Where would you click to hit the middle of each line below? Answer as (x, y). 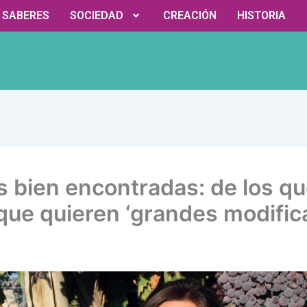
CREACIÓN (189, 15)
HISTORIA (261, 15)
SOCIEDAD (97, 15)
